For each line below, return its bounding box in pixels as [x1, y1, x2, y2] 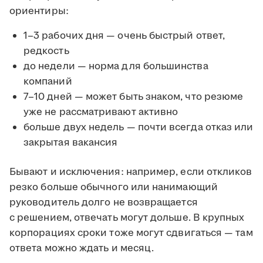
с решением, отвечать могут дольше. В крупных [9, 211, 245, 225]
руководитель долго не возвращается [9, 195, 198, 210]
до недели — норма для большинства [23, 59, 208, 74]
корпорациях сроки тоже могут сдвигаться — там [9, 226, 253, 241]
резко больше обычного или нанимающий [9, 180, 218, 195]
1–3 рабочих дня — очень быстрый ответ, [23, 29, 225, 43]
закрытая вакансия [23, 136, 118, 150]
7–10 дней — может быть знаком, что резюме [23, 90, 244, 104]
